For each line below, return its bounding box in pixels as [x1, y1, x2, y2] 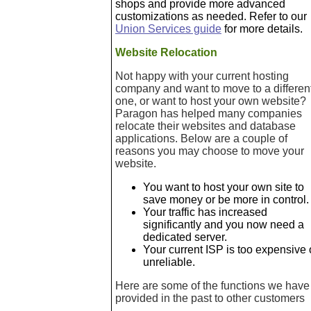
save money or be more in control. [143, 194, 309, 205]
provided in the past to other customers [115, 292, 305, 304]
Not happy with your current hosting [115, 70, 289, 82]
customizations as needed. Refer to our [115, 10, 307, 22]
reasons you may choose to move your [115, 145, 304, 157]
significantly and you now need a [143, 219, 304, 230]
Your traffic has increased [143, 206, 267, 218]
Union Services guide [115, 23, 221, 35]
